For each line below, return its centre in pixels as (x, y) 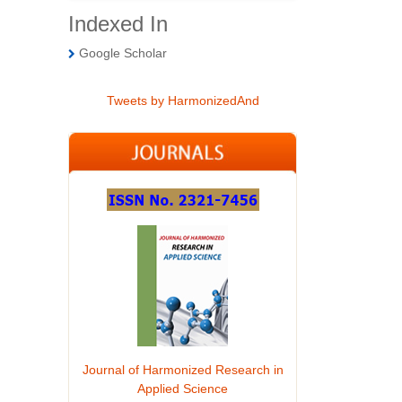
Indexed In (118, 24)
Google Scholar (121, 53)
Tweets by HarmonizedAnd (183, 101)
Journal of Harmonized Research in (183, 369)
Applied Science (183, 388)
